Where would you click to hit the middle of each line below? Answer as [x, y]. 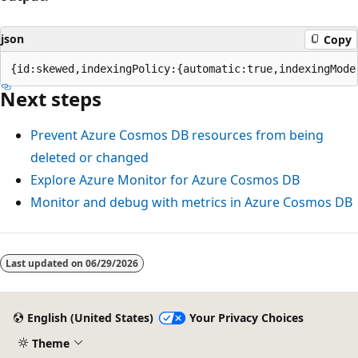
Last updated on [46, 264]
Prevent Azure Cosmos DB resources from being [177, 135]
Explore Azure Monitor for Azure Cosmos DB [165, 180]
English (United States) [90, 318]
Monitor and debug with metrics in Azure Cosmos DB [191, 203]
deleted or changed [89, 158]
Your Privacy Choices [246, 318]
